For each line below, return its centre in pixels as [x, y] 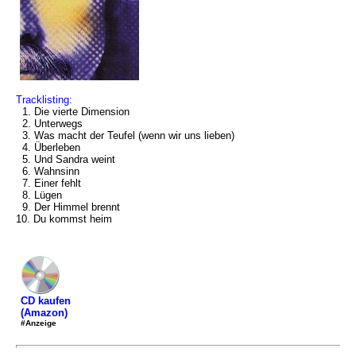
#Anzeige [39, 323]
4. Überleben [48, 147]
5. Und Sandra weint [66, 159]
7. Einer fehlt [48, 183]
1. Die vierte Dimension [73, 112]
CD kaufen [46, 301]
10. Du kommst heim [64, 219]
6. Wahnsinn [48, 171]
